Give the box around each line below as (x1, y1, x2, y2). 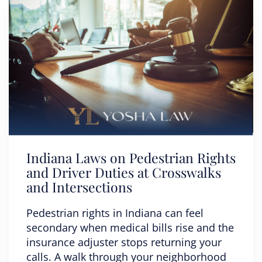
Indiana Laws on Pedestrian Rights (26, 149, 236, 167)
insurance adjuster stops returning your (26, 235, 222, 249)
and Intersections (26, 178, 132, 196)
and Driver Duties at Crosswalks (26, 163, 221, 181)
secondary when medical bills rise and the (26, 220, 234, 235)
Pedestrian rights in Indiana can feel (26, 206, 204, 220)
